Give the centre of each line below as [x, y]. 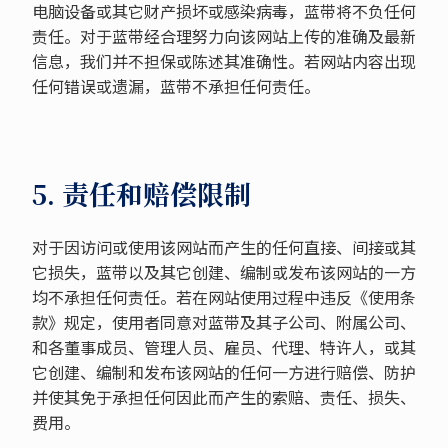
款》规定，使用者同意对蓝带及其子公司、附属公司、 [223, 322]
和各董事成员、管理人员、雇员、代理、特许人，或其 [223, 347]
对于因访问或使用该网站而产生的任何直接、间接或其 [223, 247]
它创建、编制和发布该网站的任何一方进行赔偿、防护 [223, 372]
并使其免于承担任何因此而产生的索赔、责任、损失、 [223, 397]
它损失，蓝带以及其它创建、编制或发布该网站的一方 [223, 272]
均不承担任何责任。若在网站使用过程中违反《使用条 [223, 297]
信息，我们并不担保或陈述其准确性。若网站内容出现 [223, 61]
